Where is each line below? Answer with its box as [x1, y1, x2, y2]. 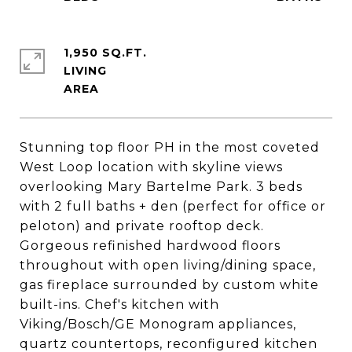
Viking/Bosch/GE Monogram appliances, [20, 317, 296, 332]
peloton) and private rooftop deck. [20, 218, 264, 233]
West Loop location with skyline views [20, 159, 283, 174]
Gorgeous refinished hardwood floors [20, 238, 280, 253]
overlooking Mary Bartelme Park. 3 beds [20, 179, 302, 194]
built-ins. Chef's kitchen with [20, 297, 219, 312]
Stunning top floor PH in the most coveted [20, 140, 320, 155]
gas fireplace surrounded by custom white [20, 277, 319, 292]
